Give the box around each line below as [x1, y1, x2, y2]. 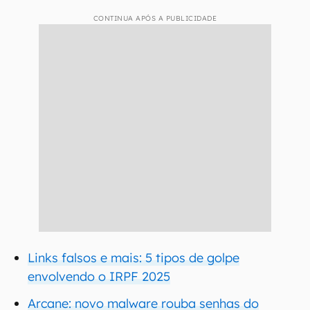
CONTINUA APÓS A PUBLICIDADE [93, 14, 217, 23]
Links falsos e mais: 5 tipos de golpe [28, 250, 239, 266]
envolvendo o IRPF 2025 [28, 268, 170, 284]
